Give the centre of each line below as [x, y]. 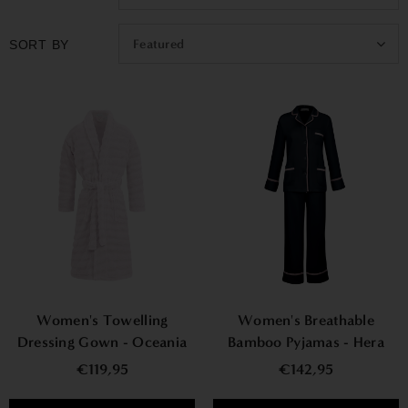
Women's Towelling [102, 320]
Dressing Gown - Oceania [102, 342]
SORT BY [39, 45]
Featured [159, 44]
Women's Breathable [306, 320]
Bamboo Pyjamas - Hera [306, 342]
